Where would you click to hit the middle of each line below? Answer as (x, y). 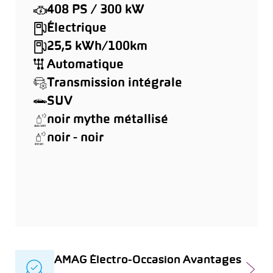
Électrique (77, 28)
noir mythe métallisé (108, 120)
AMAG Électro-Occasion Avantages (148, 261)
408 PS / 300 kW (96, 10)
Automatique (85, 65)
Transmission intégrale (115, 83)
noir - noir (75, 138)
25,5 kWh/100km (97, 47)
